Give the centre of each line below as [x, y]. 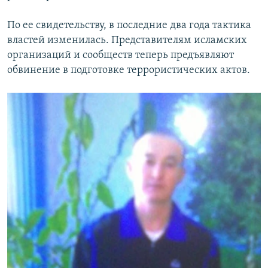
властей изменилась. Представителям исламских [127, 40]
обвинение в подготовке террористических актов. [129, 70]
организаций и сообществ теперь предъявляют [121, 55]
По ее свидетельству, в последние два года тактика [129, 25]
